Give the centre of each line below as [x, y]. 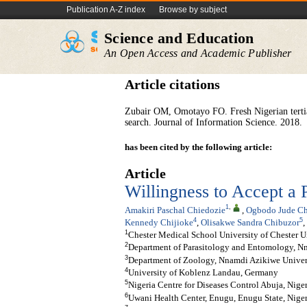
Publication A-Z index [106, 10]
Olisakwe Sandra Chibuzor [250, 223]
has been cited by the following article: [198, 147]
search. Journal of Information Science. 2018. [213, 122]
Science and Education [179, 38]
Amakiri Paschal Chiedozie [175, 210]
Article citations [172, 85]
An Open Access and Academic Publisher [198, 53]
